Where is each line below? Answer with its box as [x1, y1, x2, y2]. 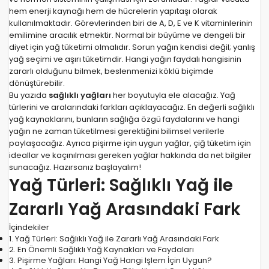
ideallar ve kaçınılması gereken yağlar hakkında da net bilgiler [9, 150, 252, 162]
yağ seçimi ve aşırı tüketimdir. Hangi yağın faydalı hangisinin [9, 53, 241, 65]
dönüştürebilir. [9, 77, 65, 89]
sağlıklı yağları [49, 89, 111, 101]
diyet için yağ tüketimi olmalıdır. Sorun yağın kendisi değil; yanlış [9, 41, 255, 53]
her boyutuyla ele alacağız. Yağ [111, 89, 235, 101]
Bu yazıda [9, 89, 49, 101]
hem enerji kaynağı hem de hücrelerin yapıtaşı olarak [9, 5, 217, 17]
